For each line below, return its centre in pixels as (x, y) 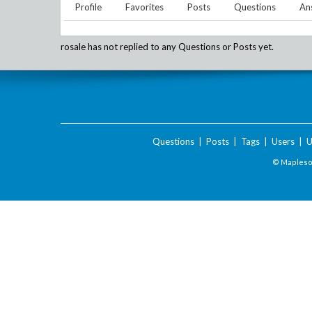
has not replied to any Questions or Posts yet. (180, 47)
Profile (88, 7)
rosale (73, 47)
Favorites (145, 7)
